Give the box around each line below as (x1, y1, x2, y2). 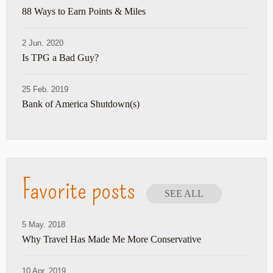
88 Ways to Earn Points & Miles (22, 5, 146, 16)
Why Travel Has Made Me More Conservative (22, 233, 201, 244)
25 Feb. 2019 (22, 84, 68, 94)
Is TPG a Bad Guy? (22, 52, 99, 63)
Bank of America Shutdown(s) (22, 98, 140, 109)
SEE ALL (165, 188, 204, 199)
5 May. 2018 (22, 219, 65, 229)
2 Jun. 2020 (22, 38, 63, 48)
